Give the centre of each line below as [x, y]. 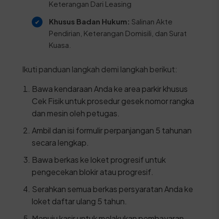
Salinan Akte [151, 21]
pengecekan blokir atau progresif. [92, 172]
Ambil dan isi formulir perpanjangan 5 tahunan [111, 130]
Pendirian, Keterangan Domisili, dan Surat [118, 33]
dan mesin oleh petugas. [76, 113]
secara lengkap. [60, 142]
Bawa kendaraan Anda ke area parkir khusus [109, 89]
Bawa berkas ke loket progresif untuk [99, 160]
